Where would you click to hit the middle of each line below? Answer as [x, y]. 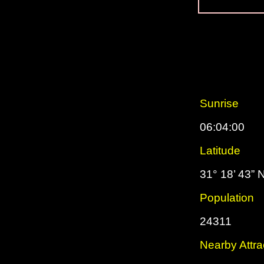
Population [227, 198]
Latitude [220, 151]
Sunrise [219, 103]
